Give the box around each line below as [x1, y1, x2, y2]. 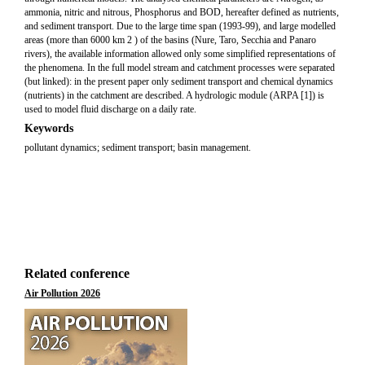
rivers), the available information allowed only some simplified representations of [24, 48, 336, 59]
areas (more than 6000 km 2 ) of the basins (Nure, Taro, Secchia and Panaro [24, 34, 316, 46]
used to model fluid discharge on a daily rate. [24, 103, 196, 115]
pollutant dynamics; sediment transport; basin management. [24, 142, 251, 153]
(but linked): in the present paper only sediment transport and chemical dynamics [24, 76, 333, 87]
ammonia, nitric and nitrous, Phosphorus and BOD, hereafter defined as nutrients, [24, 7, 339, 18]
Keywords [24, 122, 73, 134]
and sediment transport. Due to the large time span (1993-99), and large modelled [24, 20, 336, 32]
